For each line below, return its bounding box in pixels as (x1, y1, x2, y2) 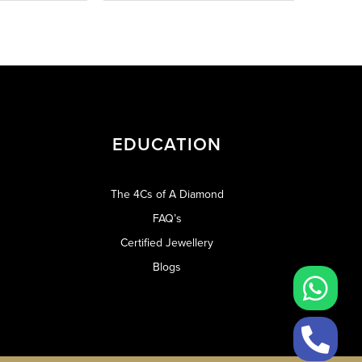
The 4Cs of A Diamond (110, 186, 224, 203)
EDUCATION (112, 131, 221, 158)
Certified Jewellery (120, 234, 213, 251)
